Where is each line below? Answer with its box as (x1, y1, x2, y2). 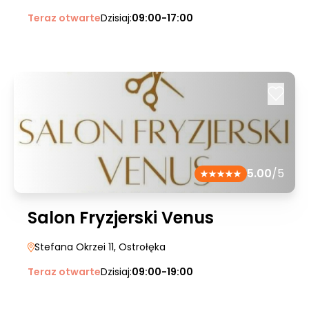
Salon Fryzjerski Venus (28, 206, 214, 229)
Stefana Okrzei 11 (34, 240, 114, 254)
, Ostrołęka (114, 240, 166, 254)
